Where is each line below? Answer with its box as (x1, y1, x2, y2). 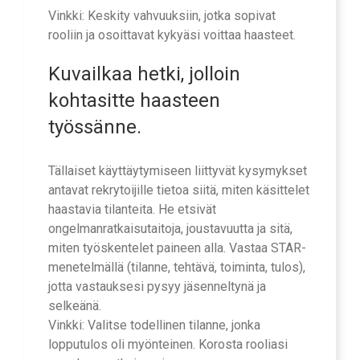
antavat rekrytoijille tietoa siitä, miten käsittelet (48, 182, 309, 198)
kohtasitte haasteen (48, 88, 220, 112)
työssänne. (48, 115, 141, 138)
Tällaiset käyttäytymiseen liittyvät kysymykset (48, 162, 307, 178)
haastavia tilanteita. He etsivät (48, 201, 216, 217)
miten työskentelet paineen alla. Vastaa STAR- (48, 239, 306, 256)
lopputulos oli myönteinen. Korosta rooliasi (48, 336, 288, 352)
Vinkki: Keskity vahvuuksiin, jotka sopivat (48, 7, 276, 23)
